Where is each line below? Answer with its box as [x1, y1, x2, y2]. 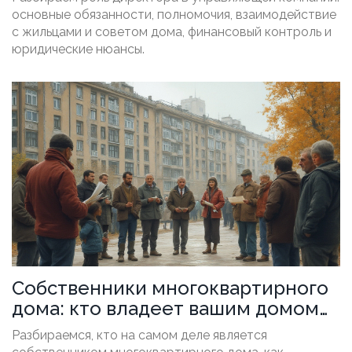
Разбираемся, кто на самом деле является [12, 327, 267, 343]
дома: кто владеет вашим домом [12, 296, 319, 320]
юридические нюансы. [12, 41, 145, 57]
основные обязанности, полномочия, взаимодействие [12, 6, 336, 22]
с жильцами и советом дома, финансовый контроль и [12, 24, 332, 39]
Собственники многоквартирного [12, 276, 328, 299]
